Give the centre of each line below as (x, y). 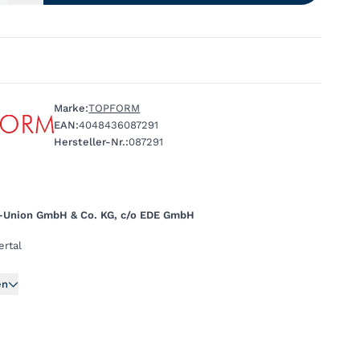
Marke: (72, 108)
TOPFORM (115, 108)
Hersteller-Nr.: (92, 141)
